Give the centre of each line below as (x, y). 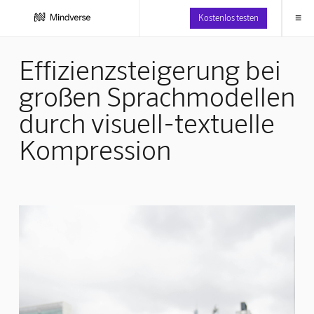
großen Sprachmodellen (157, 96)
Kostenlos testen (228, 17)
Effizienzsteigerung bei (150, 69)
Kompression (95, 149)
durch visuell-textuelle (146, 122)
